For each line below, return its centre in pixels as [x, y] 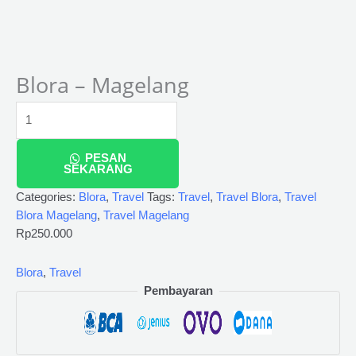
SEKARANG [98, 170]
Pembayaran [178, 290]
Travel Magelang [146, 216]
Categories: [47, 197]
